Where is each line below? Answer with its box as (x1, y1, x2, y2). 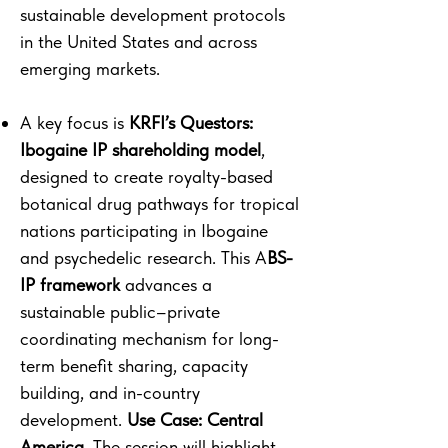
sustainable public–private (20, 301, 220, 322)
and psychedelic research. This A (20, 247, 267, 268)
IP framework (20, 274, 120, 295)
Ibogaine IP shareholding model (20, 139, 261, 160)
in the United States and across (20, 31, 257, 52)
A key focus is (20, 112, 129, 133)
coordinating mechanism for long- (20, 328, 279, 349)
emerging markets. (20, 58, 160, 79)
